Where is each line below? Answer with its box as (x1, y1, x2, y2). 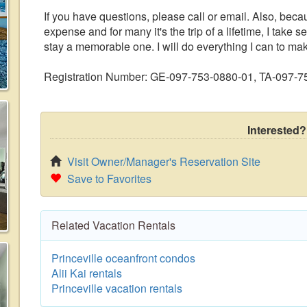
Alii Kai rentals (51, 265, 122, 281)
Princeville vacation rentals (51, 280, 182, 296)
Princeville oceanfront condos (51, 250, 195, 266)
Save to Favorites (67, 171, 151, 186)
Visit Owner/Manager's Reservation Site (67, 153, 260, 169)
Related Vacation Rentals (51, 217, 175, 233)
